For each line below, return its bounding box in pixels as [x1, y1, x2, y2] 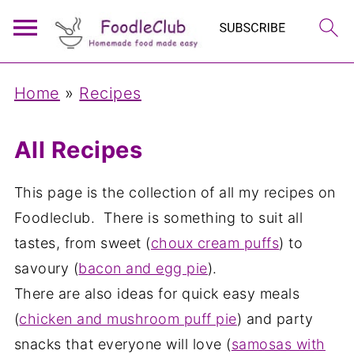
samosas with [231, 336, 326, 352]
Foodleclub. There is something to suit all [13, 209, 303, 226]
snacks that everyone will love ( [13, 336, 232, 352]
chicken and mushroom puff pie [19, 311, 237, 327]
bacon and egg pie [78, 260, 208, 277]
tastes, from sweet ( [13, 235, 151, 251]
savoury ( [13, 260, 79, 277]
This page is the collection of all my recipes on [13, 184, 336, 201]
